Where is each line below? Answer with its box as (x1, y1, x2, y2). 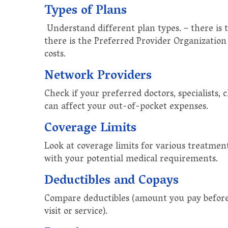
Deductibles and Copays (44, 169, 179, 193)
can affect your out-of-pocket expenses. (44, 98, 208, 116)
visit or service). (44, 203, 107, 221)
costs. (44, 46, 66, 64)
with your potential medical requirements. (44, 151, 218, 168)
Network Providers (44, 65, 152, 88)
